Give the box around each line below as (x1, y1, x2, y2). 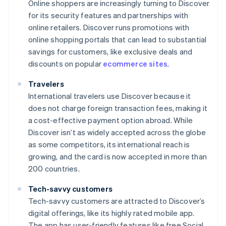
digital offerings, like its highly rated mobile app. (28, 208, 195, 218)
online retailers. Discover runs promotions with (28, 22, 190, 33)
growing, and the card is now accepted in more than (28, 151, 207, 162)
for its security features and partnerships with (28, 10, 189, 21)
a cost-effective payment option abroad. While (28, 115, 193, 126)
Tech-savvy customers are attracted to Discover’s (28, 196, 205, 206)
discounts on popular (28, 59, 103, 69)
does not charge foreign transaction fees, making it (28, 103, 208, 114)
